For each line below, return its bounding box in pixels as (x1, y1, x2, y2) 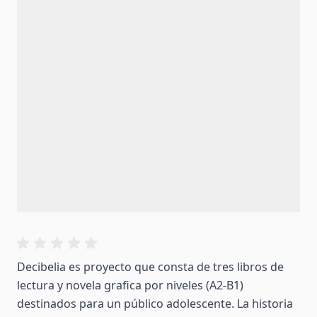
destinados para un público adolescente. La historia (17, 295, 293, 311)
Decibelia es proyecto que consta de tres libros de (17, 258, 284, 275)
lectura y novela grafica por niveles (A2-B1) (17, 277, 243, 293)
